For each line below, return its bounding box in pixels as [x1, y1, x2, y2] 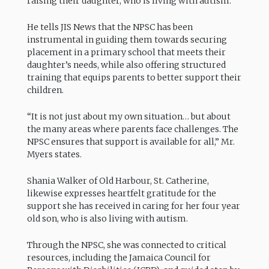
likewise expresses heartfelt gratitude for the [26, 188, 216, 199]
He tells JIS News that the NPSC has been [26, 21, 193, 32]
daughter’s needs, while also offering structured [26, 59, 226, 70]
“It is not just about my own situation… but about [26, 111, 231, 122]
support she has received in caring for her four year [26, 201, 240, 212]
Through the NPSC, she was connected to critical [26, 240, 226, 251]
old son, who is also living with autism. [26, 213, 188, 225]
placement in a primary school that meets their [26, 46, 226, 58]
